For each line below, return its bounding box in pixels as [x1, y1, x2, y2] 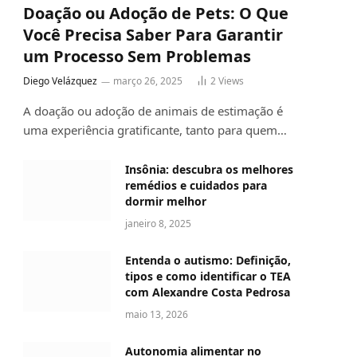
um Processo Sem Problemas [23, 45, 251, 68]
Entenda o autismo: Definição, [125, 253, 291, 269]
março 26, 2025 [113, 74, 182, 88]
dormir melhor [125, 194, 206, 210]
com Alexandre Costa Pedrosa [125, 284, 290, 300]
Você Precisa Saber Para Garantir [23, 24, 283, 46]
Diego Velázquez [23, 74, 97, 88]
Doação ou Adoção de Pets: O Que [23, 2, 288, 25]
